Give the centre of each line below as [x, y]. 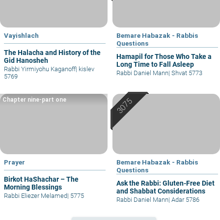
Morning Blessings [33, 187]
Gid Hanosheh [26, 61]
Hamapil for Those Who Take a [164, 57]
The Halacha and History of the [52, 53]
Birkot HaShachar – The [41, 179]
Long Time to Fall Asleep [155, 65]
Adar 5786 [185, 199]
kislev [86, 69]
